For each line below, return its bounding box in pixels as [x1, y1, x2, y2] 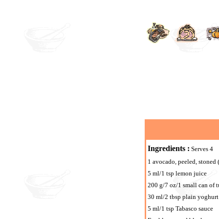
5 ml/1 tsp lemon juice [148, 170, 207, 177]
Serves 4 [190, 145, 213, 153]
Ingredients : [148, 144, 190, 153]
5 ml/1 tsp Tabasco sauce [148, 205, 213, 212]
